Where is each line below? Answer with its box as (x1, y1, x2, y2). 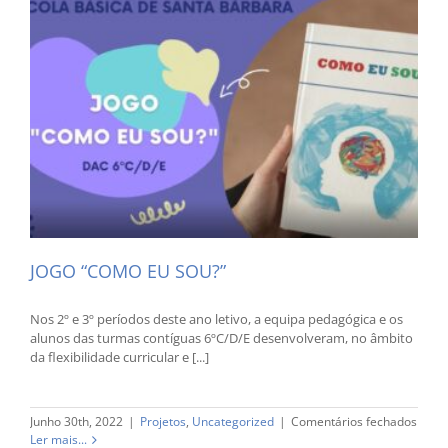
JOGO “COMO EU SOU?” (30, 258, 226, 283)
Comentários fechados (291, 412, 417, 430)
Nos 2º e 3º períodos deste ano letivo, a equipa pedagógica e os (30, 309, 403, 328)
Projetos (140, 412, 186, 430)
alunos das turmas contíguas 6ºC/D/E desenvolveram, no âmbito (30, 328, 413, 347)
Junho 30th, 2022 (30, 412, 123, 430)
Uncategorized (192, 412, 274, 430)
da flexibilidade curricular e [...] (30, 347, 209, 366)
